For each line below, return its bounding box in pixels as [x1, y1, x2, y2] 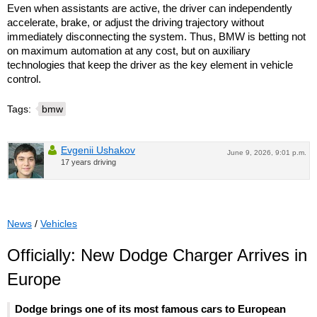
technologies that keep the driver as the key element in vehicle [7, 58, 293, 71]
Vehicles [40, 217, 77, 229]
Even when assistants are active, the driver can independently [7, 1, 292, 14]
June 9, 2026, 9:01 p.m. [227, 148, 306, 156]
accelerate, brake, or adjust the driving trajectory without [7, 16, 264, 28]
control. [7, 72, 41, 85]
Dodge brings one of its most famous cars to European [15, 302, 286, 315]
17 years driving [61, 157, 116, 166]
